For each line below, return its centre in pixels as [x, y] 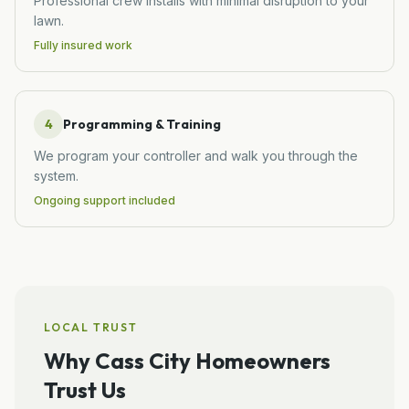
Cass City [143, 360]
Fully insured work [83, 45]
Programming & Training [142, 124]
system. [56, 175]
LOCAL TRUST [91, 327]
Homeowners [261, 360]
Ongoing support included [105, 200]
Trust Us [85, 389]
